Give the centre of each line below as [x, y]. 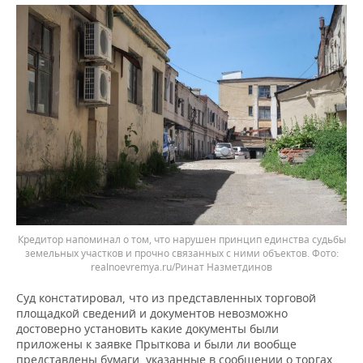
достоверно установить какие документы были [147, 328]
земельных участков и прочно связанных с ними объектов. [168, 253]
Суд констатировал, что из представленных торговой [166, 297]
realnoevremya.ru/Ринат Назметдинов [181, 267]
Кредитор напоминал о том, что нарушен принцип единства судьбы [181, 239]
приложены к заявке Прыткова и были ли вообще [156, 344]
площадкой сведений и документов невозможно [152, 313]
